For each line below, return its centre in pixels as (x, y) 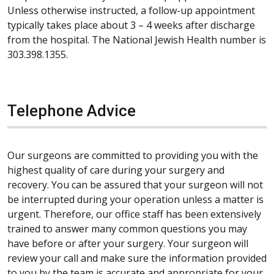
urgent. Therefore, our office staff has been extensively (134, 214)
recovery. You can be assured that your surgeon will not (135, 184)
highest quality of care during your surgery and (116, 170)
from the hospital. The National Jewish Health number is (137, 39)
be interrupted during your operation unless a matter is (135, 199)
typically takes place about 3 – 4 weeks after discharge (131, 25)
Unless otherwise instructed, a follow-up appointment (131, 10)
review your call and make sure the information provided (137, 258)
